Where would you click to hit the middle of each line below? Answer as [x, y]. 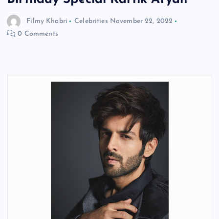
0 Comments [37, 34]
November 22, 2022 [141, 22]
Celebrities [91, 22]
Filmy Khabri [47, 22]
